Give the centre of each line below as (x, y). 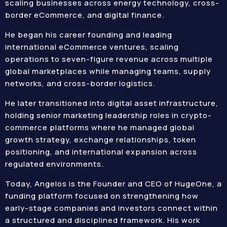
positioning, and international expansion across (101, 152)
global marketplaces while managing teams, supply (108, 71)
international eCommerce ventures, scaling (92, 47)
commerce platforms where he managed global (100, 127)
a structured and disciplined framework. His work (103, 220)
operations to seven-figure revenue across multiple (109, 59)
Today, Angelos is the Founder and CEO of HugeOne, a (113, 184)
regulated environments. (54, 164)
